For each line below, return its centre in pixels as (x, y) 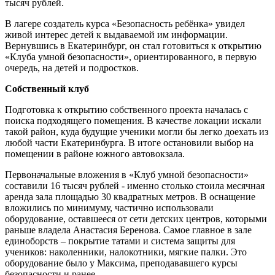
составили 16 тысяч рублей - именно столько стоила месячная (135, 186)
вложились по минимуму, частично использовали (109, 208)
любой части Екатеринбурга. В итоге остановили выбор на (129, 143)
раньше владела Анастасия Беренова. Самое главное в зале (128, 230)
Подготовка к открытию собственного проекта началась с (126, 110)
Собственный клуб (47, 89)
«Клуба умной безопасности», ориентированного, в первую (131, 57)
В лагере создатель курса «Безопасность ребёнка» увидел (125, 24)
